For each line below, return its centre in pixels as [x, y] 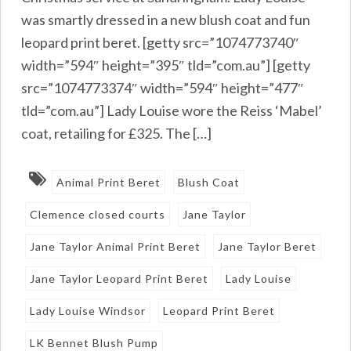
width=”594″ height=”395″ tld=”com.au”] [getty [166, 65]
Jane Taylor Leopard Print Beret [119, 278]
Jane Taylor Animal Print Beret [116, 246]
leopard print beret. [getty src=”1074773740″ [161, 42]
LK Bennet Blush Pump [94, 342]
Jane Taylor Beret [268, 246]
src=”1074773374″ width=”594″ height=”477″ [163, 87]
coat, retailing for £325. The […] [117, 133]
